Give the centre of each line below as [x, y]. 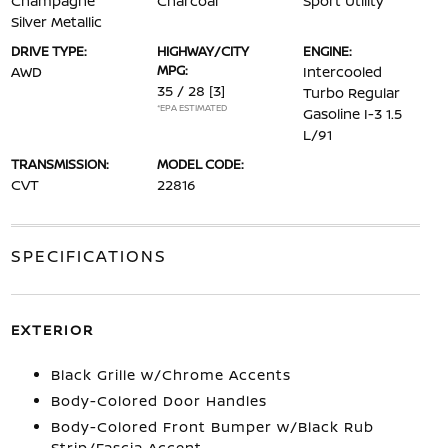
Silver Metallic [56, 21]
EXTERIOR [52, 329]
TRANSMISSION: [59, 164]
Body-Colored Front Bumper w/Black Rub [212, 426]
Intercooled [343, 71]
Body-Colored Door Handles [158, 400]
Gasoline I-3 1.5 [353, 113]
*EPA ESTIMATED [191, 107]
